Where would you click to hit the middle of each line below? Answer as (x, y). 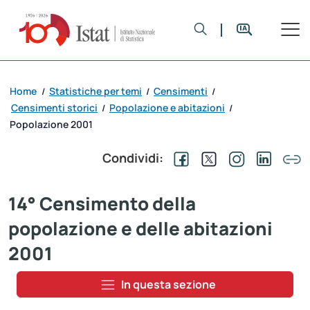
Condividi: (133, 158)
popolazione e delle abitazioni (140, 229)
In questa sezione (168, 285)
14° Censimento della (102, 204)
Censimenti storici (54, 108)
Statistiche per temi (95, 91)
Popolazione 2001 (51, 124)
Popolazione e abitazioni (167, 108)
